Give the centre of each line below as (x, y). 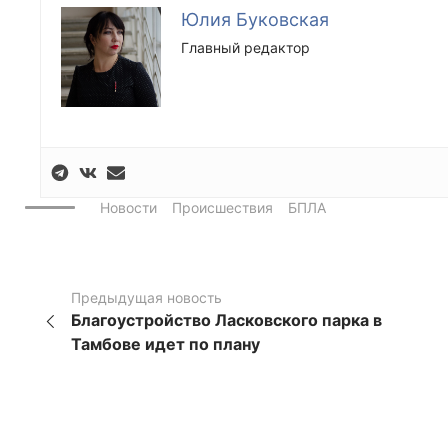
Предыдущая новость (147, 298)
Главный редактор (245, 47)
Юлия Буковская (255, 19)
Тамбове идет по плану (166, 344)
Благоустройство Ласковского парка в (227, 320)
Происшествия (222, 208)
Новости (128, 208)
